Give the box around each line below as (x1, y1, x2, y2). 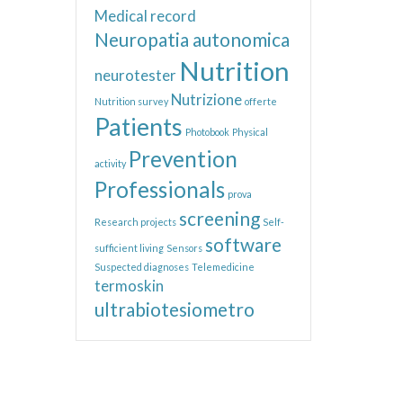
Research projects (94, 216, 176, 228)
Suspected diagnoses (94, 261, 189, 273)
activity (94, 157, 126, 169)
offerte (244, 95, 277, 107)
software (204, 233, 282, 255)
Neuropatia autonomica (94, 28, 290, 50)
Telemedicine (191, 261, 255, 273)
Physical (231, 126, 268, 138)
